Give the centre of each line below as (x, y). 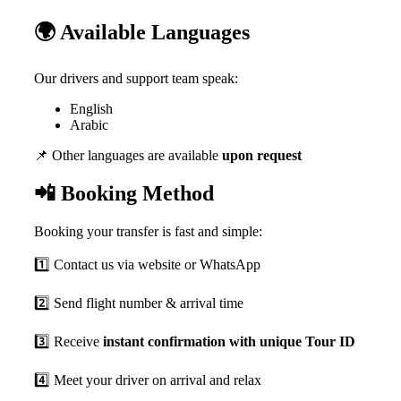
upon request (262, 155)
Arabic (89, 124)
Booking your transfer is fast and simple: (148, 231)
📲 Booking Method (124, 193)
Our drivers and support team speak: (136, 78)
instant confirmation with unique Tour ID (229, 341)
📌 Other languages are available (128, 155)
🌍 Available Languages (142, 32)
